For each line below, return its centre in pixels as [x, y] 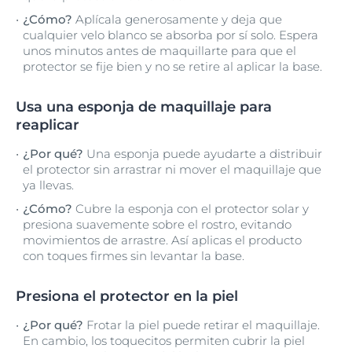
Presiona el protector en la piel [127, 296]
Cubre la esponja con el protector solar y [192, 209]
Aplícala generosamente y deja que [177, 19]
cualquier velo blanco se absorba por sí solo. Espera [170, 35]
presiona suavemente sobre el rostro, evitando [157, 224]
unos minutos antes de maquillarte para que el [159, 51]
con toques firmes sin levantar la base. [134, 256]
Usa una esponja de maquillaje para [144, 107]
